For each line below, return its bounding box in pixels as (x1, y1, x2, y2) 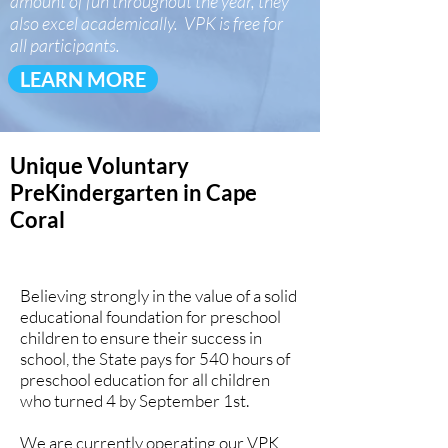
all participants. (10, 34, 120, 56)
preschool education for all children (20, 369, 270, 390)
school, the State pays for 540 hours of (20, 348, 290, 369)
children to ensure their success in (20, 327, 262, 348)
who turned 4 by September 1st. (20, 390, 249, 411)
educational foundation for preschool (20, 306, 281, 327)
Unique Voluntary (10, 152, 189, 179)
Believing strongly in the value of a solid (20, 285, 297, 306)
